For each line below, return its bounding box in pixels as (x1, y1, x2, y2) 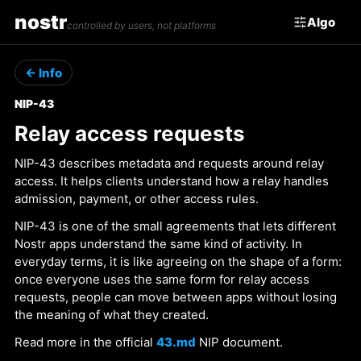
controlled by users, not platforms (67, 19, 216, 31)
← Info (25, 64, 62, 81)
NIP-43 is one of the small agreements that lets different (15, 218, 336, 234)
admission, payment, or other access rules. (15, 191, 259, 206)
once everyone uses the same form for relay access (15, 272, 309, 287)
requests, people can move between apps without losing (15, 289, 337, 305)
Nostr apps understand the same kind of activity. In (15, 236, 302, 251)
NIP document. (196, 334, 283, 350)
